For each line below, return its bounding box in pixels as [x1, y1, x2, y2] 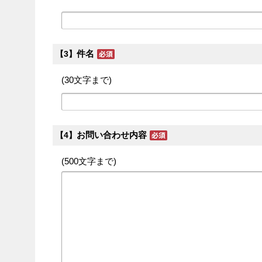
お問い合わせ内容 [77, 130, 147, 140]
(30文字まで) [61, 75, 112, 85]
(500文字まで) [61, 156, 116, 166]
